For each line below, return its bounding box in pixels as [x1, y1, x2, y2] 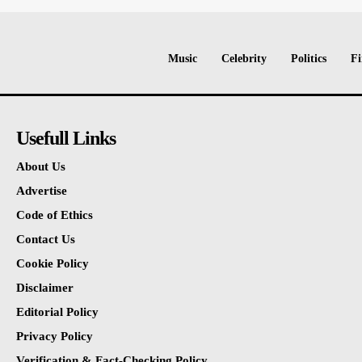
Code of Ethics [15, 208, 93, 221]
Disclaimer [15, 280, 74, 294]
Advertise [15, 183, 67, 197]
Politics [291, 52, 326, 65]
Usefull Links [15, 127, 116, 149]
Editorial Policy [15, 305, 99, 318]
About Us [15, 159, 65, 173]
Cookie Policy [15, 256, 89, 270]
